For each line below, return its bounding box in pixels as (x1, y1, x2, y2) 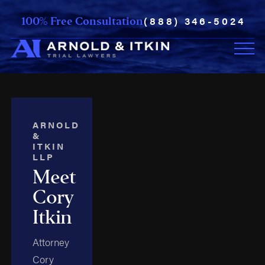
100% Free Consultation (21, 14, 143, 28)
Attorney (33, 234, 70, 249)
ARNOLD (33, 118, 80, 131)
